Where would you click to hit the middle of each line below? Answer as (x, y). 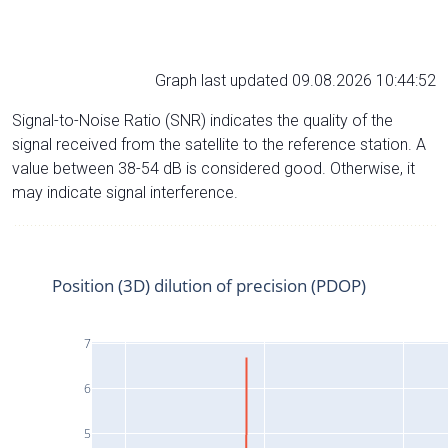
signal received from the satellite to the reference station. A (219, 144)
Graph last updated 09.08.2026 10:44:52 (295, 80)
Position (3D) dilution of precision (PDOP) (209, 285)
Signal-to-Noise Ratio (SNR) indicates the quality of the (202, 120)
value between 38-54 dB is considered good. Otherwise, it (213, 168)
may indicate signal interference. (125, 192)
